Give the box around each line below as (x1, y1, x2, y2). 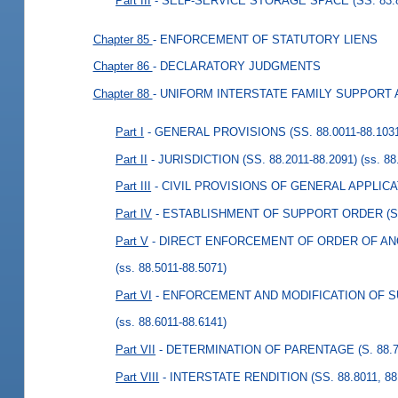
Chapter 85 (92, 32, 153, 46)
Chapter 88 (92, 86, 153, 100)
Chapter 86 (92, 60, 153, 74)
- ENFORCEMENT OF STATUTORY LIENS (152, 32, 378, 46)
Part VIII (115, 370, 160, 384)
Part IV (115, 206, 153, 220)
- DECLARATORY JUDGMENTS (152, 60, 321, 74)
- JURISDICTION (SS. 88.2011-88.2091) (151, 152, 358, 166)
